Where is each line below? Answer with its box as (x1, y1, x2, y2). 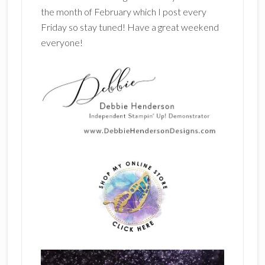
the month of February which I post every (40, 5, 206, 17)
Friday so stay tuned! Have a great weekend (40, 21, 219, 33)
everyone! (40, 36, 83, 48)
